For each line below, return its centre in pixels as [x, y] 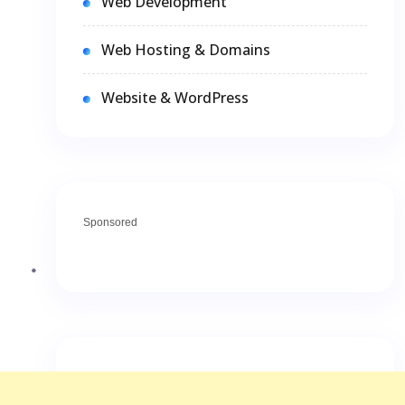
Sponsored [110, 222]
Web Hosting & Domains [186, 49]
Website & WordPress [175, 97]
